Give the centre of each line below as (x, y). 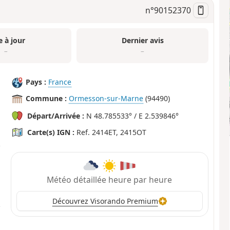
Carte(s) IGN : (51, 132)
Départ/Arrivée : (56, 116)
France (60, 82)
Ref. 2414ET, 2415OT (111, 132)
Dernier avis (142, 40)
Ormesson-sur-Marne (106, 99)
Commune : (46, 99)
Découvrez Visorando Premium (105, 201)
